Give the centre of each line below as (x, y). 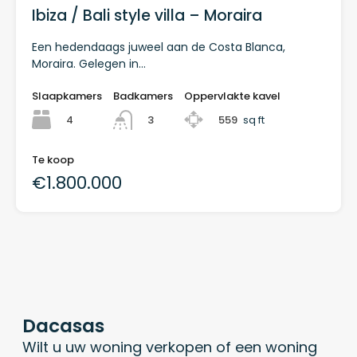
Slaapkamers (67, 96)
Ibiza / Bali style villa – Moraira (147, 16)
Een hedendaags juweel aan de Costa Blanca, (159, 47)
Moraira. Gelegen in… (89, 64)
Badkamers (143, 96)
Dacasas (63, 326)
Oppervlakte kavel (232, 96)
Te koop (53, 159)
